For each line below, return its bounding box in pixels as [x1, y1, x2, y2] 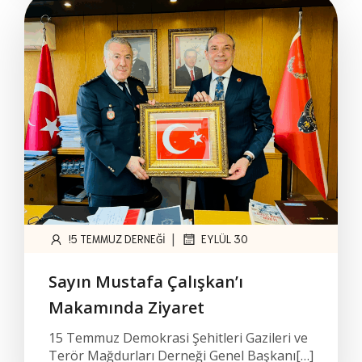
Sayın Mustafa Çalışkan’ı [48, 271, 243, 293]
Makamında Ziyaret [48, 297, 204, 318]
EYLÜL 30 [201, 232, 248, 246]
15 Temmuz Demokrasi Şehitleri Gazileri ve [48, 329, 308, 347]
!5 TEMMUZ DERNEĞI [69, 232, 166, 246]
